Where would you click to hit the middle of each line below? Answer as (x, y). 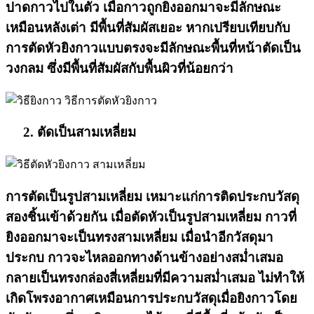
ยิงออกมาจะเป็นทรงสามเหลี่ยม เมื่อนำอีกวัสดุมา (139, 237)
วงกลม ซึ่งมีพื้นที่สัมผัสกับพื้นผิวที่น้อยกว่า (120, 68)
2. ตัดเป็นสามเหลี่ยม (71, 132)
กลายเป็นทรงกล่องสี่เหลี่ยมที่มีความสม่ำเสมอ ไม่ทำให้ (155, 278)
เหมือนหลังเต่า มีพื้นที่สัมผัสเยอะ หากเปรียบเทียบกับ (148, 27)
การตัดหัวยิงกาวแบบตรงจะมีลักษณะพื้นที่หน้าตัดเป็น (153, 48)
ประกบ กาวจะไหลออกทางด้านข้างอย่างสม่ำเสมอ (144, 257)
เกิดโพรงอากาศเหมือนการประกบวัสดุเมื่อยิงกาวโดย (151, 298)
